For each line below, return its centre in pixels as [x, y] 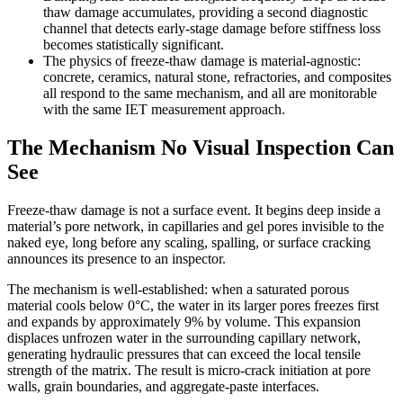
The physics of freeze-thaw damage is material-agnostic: [202, 60]
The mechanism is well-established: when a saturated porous [178, 289]
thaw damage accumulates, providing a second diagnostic [206, 12]
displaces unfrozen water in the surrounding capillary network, [184, 337]
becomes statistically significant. [134, 44]
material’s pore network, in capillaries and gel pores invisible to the [196, 226]
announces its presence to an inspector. [116, 258]
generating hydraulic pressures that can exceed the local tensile [184, 354]
